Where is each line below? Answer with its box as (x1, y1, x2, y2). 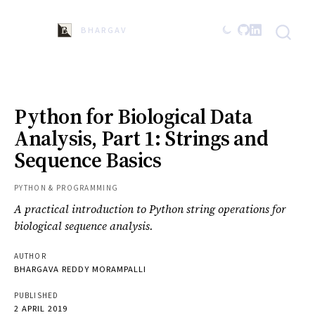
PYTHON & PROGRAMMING (14, 183, 119, 193)
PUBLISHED (14, 290, 58, 302)
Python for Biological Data (14, 102, 252, 131)
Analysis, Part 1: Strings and (14, 124, 269, 153)
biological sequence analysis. (14, 218, 153, 233)
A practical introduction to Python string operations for (14, 201, 286, 217)
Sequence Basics (14, 146, 162, 174)
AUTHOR (14, 251, 46, 262)
